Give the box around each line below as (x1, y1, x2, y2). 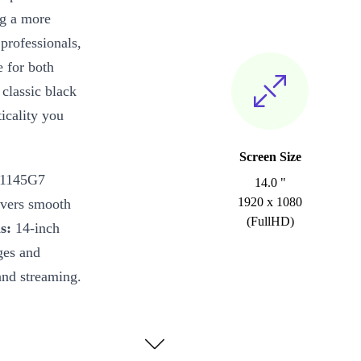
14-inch (11, 220, 60, 237)
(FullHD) (246, 214, 294, 229)
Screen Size (239, 150, 301, 164)
